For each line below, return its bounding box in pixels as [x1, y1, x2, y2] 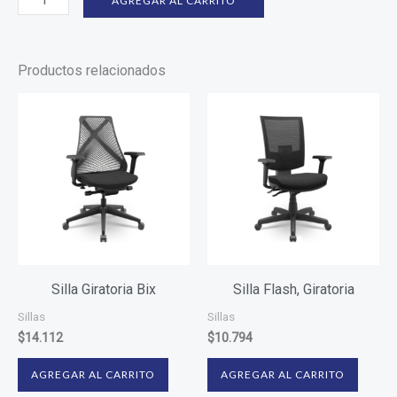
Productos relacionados [18, 61, 166, 79]
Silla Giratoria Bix [51, 280, 156, 298]
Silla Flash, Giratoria [232, 280, 354, 298]
